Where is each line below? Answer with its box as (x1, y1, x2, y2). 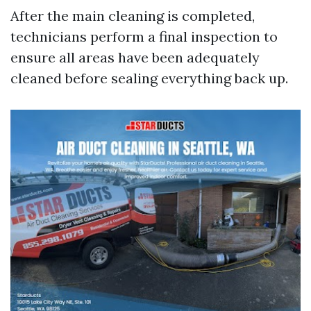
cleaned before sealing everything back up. (10, 69, 288, 87)
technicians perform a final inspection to (10, 28, 278, 46)
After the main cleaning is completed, (10, 7, 255, 25)
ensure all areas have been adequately (10, 49, 260, 67)
